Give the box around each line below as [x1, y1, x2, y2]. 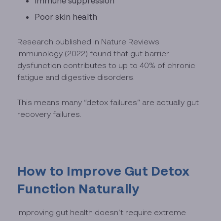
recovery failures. [17, 109, 82, 118]
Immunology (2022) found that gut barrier [17, 49, 170, 58]
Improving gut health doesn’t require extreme [17, 207, 186, 217]
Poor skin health [35, 11, 98, 22]
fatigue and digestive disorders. [17, 73, 135, 82]
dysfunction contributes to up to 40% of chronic [17, 61, 196, 70]
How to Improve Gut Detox [17, 163, 190, 179]
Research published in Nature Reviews [17, 37, 160, 46]
